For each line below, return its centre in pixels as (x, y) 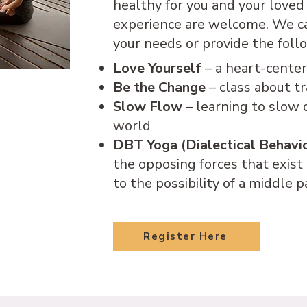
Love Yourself (157, 68)
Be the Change (159, 87)
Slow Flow (148, 107)
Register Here (185, 236)
